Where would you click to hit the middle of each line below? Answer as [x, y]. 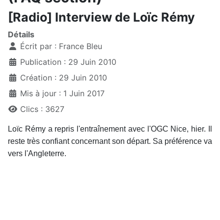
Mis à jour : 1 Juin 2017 [62, 94]
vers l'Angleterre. [37, 154]
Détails [21, 35]
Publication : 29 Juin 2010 [68, 62]
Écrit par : [38, 46]
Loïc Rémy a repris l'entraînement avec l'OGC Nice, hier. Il [110, 129]
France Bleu [81, 46]
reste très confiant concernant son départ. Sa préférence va [110, 141]
